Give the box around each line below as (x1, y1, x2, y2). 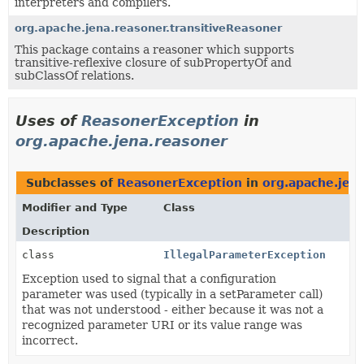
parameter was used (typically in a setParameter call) (22, 287, 323, 301)
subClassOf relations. (15, 68, 134, 82)
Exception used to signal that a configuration (22, 271, 276, 285)
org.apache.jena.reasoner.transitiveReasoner (15, 21, 282, 34)
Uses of (15, 111, 81, 129)
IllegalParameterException (163, 248, 327, 261)
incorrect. (22, 333, 78, 347)
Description (22, 224, 89, 237)
